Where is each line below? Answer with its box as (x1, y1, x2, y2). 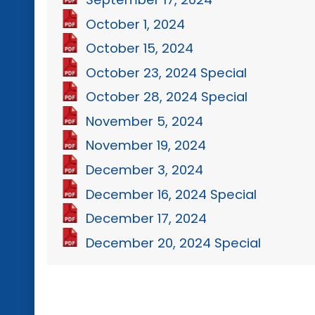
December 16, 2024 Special (86, 185, 257, 203)
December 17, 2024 (86, 209, 207, 227)
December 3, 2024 (86, 160, 204, 179)
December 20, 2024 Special (86, 233, 262, 252)
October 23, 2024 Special (86, 63, 247, 82)
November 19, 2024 (86, 136, 207, 155)
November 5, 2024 (86, 112, 204, 130)
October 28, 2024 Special (86, 87, 248, 105)
